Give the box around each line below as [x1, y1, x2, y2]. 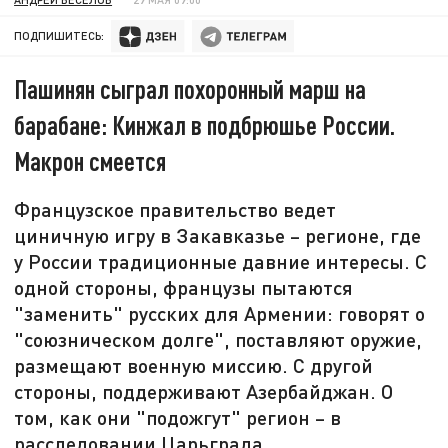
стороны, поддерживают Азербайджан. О [14, 379, 394, 404]
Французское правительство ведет [14, 197, 337, 222]
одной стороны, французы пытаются [14, 275, 354, 300]
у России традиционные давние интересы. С [14, 249, 428, 274]
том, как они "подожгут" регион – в [14, 405, 342, 430]
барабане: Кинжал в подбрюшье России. [14, 109, 396, 141]
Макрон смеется [14, 145, 167, 177]
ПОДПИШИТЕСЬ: [14, 29, 105, 43]
